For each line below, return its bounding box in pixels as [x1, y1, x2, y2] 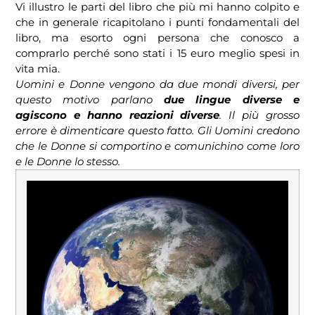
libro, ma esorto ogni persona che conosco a [15, 31, 300, 45]
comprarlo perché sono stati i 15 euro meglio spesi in [15, 46, 300, 60]
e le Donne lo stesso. [15, 155, 120, 169]
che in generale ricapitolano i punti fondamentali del [15, 15, 300, 30]
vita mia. [15, 62, 60, 76]
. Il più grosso [219, 108, 300, 122]
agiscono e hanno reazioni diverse [15, 108, 220, 122]
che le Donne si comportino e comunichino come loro [15, 139, 300, 153]
